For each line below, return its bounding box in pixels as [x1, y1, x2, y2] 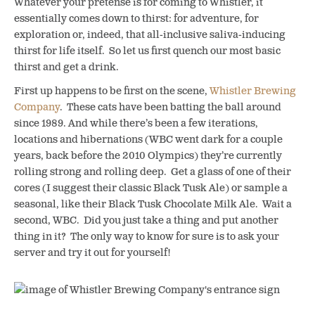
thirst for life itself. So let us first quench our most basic [14, 44, 281, 58]
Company [14, 100, 60, 114]
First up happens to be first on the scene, [14, 84, 210, 98]
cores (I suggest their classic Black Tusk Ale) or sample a [14, 181, 288, 195]
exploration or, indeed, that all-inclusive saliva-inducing [14, 28, 285, 42]
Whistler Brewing [210, 84, 296, 98]
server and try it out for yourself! [14, 245, 171, 259]
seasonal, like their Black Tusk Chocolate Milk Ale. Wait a [14, 197, 292, 211]
